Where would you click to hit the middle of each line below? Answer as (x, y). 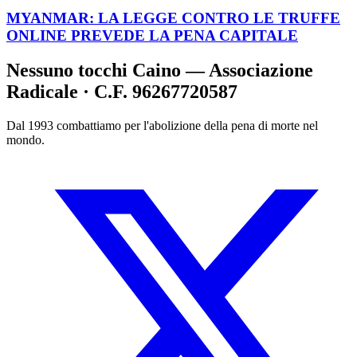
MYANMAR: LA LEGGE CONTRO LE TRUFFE (173, 18)
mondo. (25, 140)
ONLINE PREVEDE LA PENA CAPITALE (152, 35)
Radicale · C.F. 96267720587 (122, 92)
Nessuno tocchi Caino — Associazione (160, 71)
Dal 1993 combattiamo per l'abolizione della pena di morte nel (162, 126)
